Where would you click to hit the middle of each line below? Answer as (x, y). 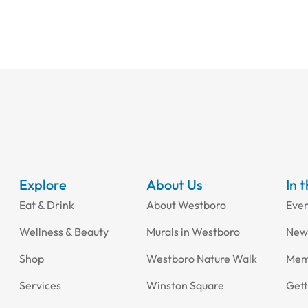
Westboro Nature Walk (202, 258)
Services (41, 285)
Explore (43, 185)
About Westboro (187, 205)
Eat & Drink (47, 205)
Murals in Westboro (194, 232)
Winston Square (186, 285)
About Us (175, 185)
